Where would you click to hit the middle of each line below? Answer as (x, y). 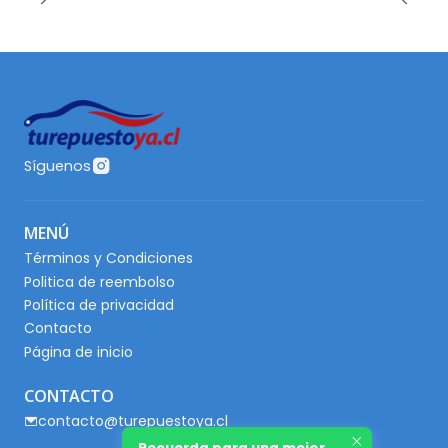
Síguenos (57, 166)
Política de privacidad (99, 305)
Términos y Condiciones (108, 258)
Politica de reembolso (99, 281)
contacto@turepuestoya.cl (133, 421)
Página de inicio (78, 351)
